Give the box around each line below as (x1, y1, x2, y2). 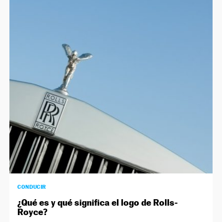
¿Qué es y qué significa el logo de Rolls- (17, 197, 178, 208)
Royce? (17, 207, 48, 218)
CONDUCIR (17, 183, 46, 191)
